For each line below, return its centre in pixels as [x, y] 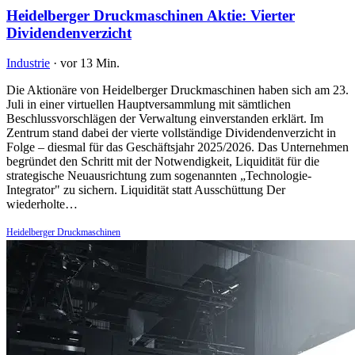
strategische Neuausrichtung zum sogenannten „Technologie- [159, 176]
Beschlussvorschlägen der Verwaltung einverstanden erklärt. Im [165, 119]
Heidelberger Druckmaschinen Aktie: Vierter [151, 15]
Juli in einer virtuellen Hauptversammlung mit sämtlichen [149, 105]
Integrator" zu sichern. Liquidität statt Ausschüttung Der [146, 190]
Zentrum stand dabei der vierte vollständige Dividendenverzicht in [171, 133]
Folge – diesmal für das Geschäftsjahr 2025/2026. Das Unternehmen [177, 147]
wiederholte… [42, 204]
